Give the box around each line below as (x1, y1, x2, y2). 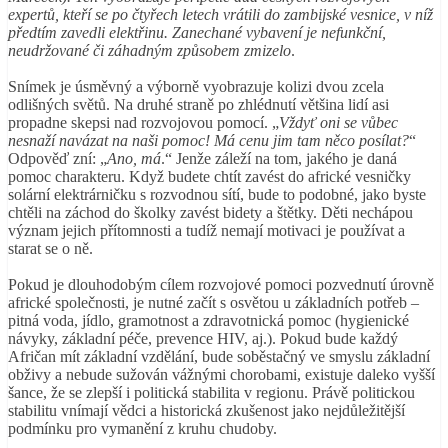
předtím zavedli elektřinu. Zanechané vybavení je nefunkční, (8, 24, 386, 42)
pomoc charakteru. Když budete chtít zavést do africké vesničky (8, 168, 411, 186)
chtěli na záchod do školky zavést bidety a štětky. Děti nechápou (8, 204, 413, 222)
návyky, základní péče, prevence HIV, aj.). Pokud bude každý (8, 330, 398, 348)
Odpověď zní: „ (8, 150, 107, 168)
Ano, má (107, 150, 161, 168)
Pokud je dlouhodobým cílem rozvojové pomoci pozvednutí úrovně (8, 276, 434, 294)
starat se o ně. (8, 240, 93, 258)
